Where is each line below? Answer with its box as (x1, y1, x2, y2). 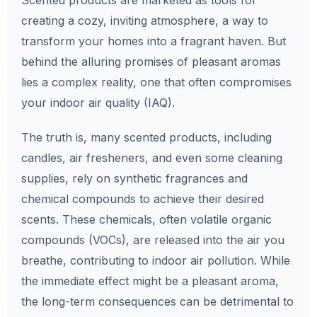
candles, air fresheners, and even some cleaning (21, 151, 282, 166)
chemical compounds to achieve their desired (21, 192, 264, 207)
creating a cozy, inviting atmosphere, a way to (21, 13, 268, 28)
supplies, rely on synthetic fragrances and (21, 171, 248, 186)
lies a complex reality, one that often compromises (21, 75, 292, 90)
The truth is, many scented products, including (21, 130, 272, 145)
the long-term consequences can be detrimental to (21, 294, 294, 309)
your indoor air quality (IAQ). (21, 96, 175, 110)
